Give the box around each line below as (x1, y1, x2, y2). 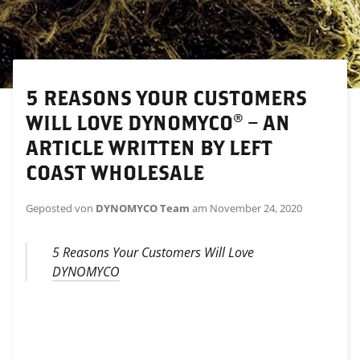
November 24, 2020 (210, 201, 302, 216)
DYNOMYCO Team (96, 201, 190, 216)
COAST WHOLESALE (26, 161, 204, 184)
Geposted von (26, 201, 96, 216)
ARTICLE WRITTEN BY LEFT (26, 136, 272, 159)
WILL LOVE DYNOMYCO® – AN (26, 111, 290, 134)
